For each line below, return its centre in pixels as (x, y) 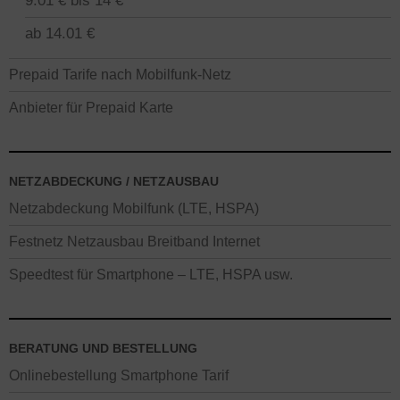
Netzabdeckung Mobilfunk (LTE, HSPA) (134, 208)
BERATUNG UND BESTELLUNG (103, 348)
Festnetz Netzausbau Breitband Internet (134, 241)
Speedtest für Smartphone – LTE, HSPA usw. (151, 274)
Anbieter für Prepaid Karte (91, 107)
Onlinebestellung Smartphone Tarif (119, 375)
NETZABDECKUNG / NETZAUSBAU (114, 181)
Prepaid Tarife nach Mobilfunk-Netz (120, 74)
